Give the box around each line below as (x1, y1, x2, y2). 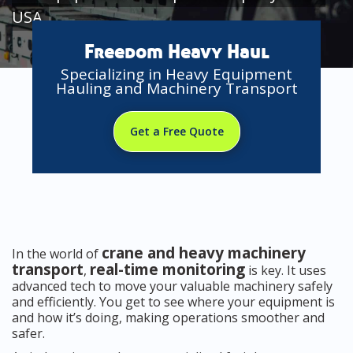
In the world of (12, 245, 102, 263)
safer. (12, 325, 45, 343)
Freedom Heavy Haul (84, 40, 269, 65)
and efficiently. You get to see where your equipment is (12, 293, 335, 311)
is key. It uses (245, 262, 326, 280)
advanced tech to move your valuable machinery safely (12, 277, 333, 295)
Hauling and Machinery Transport (55, 78, 298, 99)
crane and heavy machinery (102, 243, 306, 264)
